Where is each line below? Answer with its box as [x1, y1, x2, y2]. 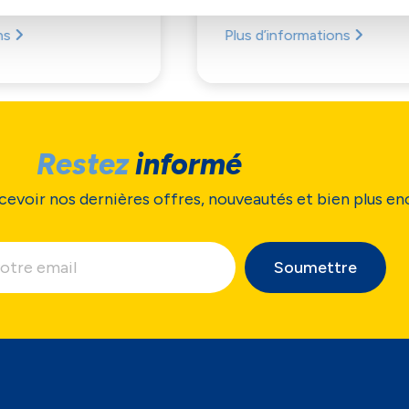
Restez [36, 147, 129, 183]
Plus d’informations [80, 26, 210, 45]
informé [128, 147, 242, 183]
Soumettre [274, 257, 358, 278]
